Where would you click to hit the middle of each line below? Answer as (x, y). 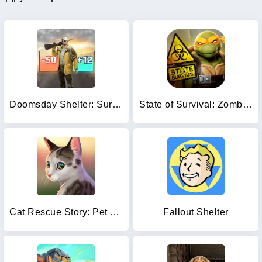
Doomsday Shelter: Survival (117, 104)
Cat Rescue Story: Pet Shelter (115, 212)
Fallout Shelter (196, 212)
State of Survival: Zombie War (247, 104)
